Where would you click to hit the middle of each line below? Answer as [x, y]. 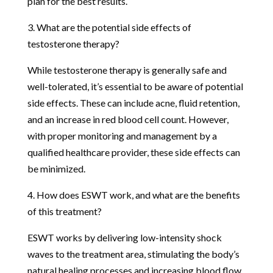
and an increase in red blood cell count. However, [128, 119]
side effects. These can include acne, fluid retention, [133, 102]
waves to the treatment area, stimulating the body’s [133, 253]
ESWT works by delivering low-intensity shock [124, 237]
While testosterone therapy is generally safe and [127, 69]
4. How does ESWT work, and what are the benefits [133, 194]
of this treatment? [64, 211]
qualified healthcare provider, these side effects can [133, 152]
